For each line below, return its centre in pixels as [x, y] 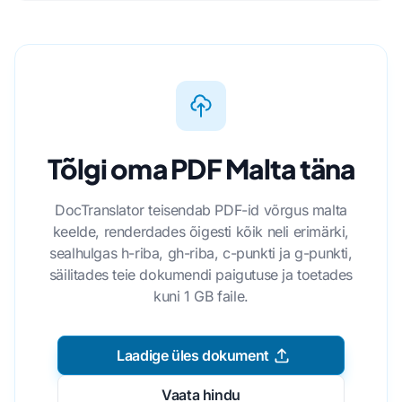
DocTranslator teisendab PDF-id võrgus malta [201, 210]
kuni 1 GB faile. [201, 297]
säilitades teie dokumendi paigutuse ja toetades [201, 275]
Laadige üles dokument [193, 356]
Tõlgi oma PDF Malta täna [201, 169]
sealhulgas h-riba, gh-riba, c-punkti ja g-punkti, [201, 253]
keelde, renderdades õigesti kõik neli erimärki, [201, 232]
